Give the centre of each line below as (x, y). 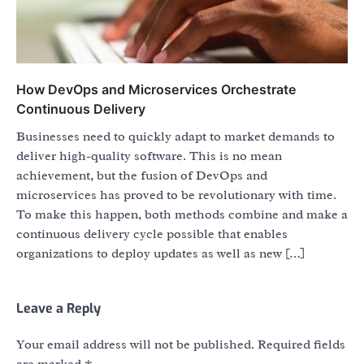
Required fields (301, 345)
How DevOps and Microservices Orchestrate (156, 90)
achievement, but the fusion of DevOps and (142, 176)
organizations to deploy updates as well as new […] (160, 254)
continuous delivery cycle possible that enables (152, 234)
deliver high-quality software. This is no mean (149, 156)
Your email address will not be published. (135, 345)
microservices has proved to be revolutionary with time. (176, 195)
